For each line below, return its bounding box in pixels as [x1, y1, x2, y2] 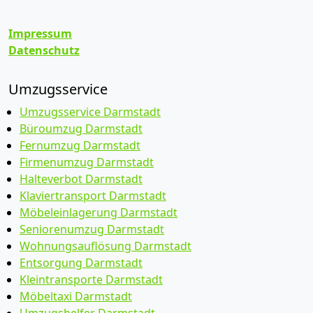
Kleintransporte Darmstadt [20, 272, 163, 287]
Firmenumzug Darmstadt [20, 154, 154, 170]
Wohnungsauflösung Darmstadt [20, 238, 191, 254]
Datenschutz [8, 43, 80, 58]
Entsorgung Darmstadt [20, 255, 143, 270]
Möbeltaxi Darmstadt [20, 289, 132, 304]
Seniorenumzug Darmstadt [20, 221, 164, 237]
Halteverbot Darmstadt [20, 171, 143, 187]
